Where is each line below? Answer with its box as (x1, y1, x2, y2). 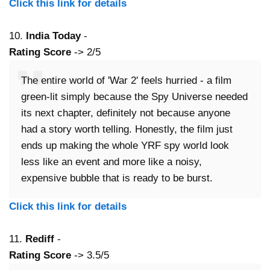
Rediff (25, 233, 54, 245)
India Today (26, 30, 81, 42)
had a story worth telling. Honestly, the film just (21, 124, 233, 136)
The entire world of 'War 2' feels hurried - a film (21, 75, 231, 87)
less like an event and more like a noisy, (21, 156, 202, 168)
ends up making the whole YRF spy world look (21, 140, 229, 152)
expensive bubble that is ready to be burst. (21, 172, 213, 184)
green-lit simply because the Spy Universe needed (21, 91, 248, 103)
